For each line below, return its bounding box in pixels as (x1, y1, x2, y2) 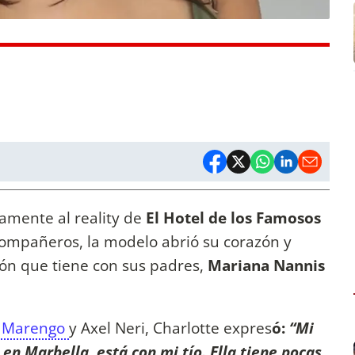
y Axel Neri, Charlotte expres (69, 317, 272, 339)
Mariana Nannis (208, 254, 325, 277)
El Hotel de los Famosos (142, 207, 321, 229)
